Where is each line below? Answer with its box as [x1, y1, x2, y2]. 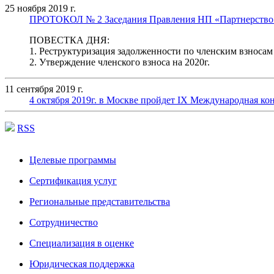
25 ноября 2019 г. [5, 3, 76, 14]
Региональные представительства [29, 196, 170, 207]
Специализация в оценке [29, 238, 134, 249]
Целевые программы [29, 155, 116, 166]
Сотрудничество [29, 217, 98, 228]
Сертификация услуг [29, 176, 117, 187]
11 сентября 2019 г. [5, 84, 83, 95]
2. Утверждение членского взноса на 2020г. [29, 57, 210, 68]
